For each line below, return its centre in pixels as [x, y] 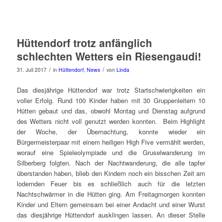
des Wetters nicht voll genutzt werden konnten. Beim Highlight [111, 121]
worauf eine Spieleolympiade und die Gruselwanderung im [111, 152]
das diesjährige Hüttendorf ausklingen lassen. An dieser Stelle [111, 215]
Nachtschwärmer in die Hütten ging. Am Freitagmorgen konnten [111, 194]
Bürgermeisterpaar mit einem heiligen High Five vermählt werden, [111, 142]
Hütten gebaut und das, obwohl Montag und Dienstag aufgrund [111, 111]
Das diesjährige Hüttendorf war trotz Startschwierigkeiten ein [111, 90]
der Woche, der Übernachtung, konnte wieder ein [111, 131]
